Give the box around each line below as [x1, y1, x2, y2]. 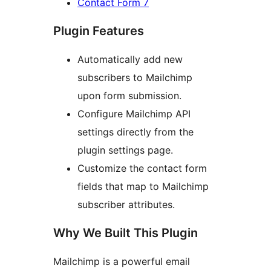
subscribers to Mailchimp [77, 71, 192, 84]
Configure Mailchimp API [77, 108, 191, 120]
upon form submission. [77, 90, 181, 102]
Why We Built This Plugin [53, 226, 198, 241]
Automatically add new [77, 53, 183, 66]
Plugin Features [53, 24, 144, 39]
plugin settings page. [77, 144, 173, 157]
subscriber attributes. [77, 198, 175, 211]
